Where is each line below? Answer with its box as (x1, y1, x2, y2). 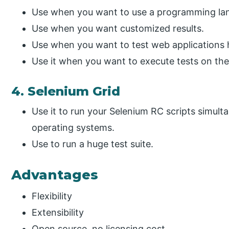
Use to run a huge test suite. (32, 138, 154, 149)
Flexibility (32, 190, 73, 201)
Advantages (11, 167, 99, 183)
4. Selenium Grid (11, 83, 121, 99)
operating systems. (32, 122, 115, 133)
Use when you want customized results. (32, 22, 204, 34)
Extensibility (32, 207, 84, 218)
